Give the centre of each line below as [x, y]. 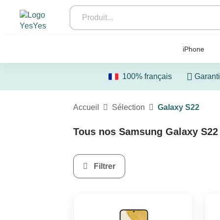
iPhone [193, 49]
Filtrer [104, 166]
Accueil [86, 107]
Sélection [128, 107]
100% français [147, 76]
